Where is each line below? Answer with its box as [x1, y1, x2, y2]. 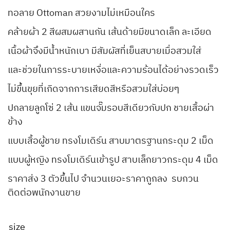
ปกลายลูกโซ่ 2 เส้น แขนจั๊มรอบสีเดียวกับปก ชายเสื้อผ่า [8, 101, 214, 117]
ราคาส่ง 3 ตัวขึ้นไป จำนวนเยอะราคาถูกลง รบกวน [8, 171, 199, 187]
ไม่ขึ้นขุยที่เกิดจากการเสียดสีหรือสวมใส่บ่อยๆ [8, 82, 179, 98]
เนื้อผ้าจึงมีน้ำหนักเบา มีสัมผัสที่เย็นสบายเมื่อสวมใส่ [8, 44, 201, 60]
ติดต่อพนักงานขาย [8, 185, 81, 201]
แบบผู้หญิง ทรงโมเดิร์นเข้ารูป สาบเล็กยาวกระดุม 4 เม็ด [8, 152, 218, 168]
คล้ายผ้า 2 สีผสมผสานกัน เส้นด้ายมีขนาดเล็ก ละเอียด [8, 25, 212, 41]
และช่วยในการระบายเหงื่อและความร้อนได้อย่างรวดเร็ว [8, 63, 219, 79]
